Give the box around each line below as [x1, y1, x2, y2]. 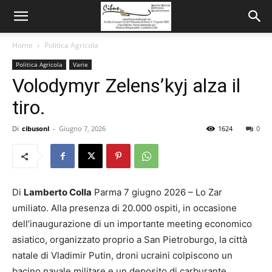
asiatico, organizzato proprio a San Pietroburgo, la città [12, 234, 247, 245]
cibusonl [22, 124, 49, 133]
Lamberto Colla [24, 186, 92, 198]
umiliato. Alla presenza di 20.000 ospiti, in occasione [12, 202, 237, 214]
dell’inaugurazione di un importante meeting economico [12, 218, 252, 229]
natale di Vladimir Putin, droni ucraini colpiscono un [12, 250, 233, 261]
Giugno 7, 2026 [59, 124, 106, 133]
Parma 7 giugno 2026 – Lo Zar [92, 186, 222, 198]
